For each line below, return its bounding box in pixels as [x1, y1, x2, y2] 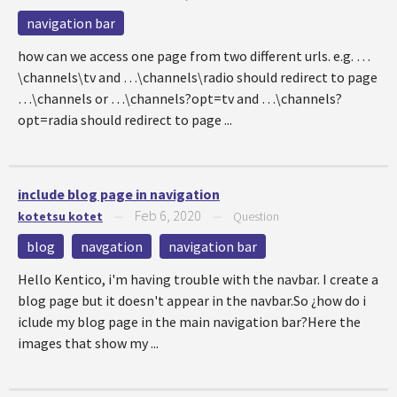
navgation [81, 237, 143, 255]
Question [233, 208, 279, 224]
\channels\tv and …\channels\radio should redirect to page [18, 68, 378, 86]
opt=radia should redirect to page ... [18, 111, 232, 128]
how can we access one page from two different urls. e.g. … [18, 47, 370, 65]
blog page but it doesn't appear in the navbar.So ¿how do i [18, 292, 366, 309]
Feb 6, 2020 [135, 206, 201, 224]
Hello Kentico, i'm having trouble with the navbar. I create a [18, 270, 378, 288]
